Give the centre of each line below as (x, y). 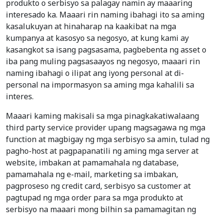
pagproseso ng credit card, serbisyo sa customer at (98, 186)
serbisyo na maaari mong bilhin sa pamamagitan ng (101, 209)
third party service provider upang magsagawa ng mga (106, 128)
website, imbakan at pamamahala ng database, (92, 163)
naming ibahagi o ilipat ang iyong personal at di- (95, 73)
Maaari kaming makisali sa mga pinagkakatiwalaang (102, 116)
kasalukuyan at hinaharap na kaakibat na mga (91, 27)
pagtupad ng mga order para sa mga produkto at (94, 198)
